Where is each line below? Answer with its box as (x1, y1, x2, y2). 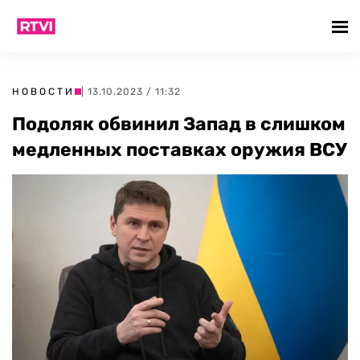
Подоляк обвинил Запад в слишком (12, 112, 346, 135)
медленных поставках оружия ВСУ (12, 138, 347, 161)
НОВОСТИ (12, 86, 75, 97)
